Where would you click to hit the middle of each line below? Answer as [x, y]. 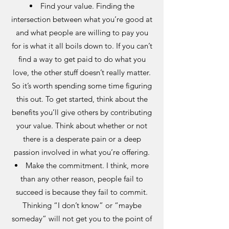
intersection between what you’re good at [82, 19]
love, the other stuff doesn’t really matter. [82, 72]
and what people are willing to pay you [82, 32]
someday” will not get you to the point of [82, 219]
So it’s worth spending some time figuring [82, 86]
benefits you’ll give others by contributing [82, 112]
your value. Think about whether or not [82, 125]
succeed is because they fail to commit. [82, 192]
